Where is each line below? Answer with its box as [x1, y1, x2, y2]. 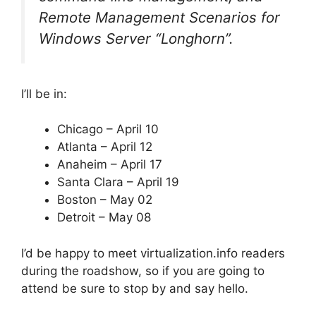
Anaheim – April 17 [57, 157, 162, 172]
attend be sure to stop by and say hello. [21, 281, 248, 296]
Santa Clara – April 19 [57, 175, 179, 190]
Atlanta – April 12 [57, 140, 152, 154]
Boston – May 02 [57, 193, 152, 207]
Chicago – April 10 [57, 122, 159, 137]
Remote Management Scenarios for [39, 8, 280, 27]
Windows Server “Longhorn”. [39, 30, 233, 48]
